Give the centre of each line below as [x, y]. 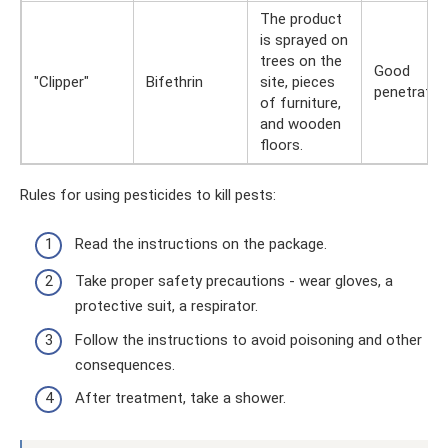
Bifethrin [174, 82]
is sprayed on [304, 40]
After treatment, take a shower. [180, 398]
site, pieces [297, 82]
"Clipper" [61, 82]
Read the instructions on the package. [201, 243]
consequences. [125, 364]
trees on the [301, 61]
